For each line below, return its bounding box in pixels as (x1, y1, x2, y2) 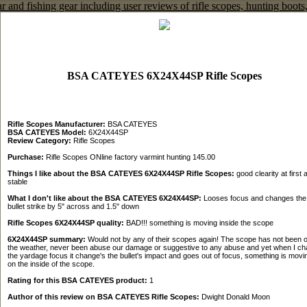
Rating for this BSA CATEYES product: (7, 275, 147, 284)
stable (7, 177, 27, 186)
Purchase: (7, 152, 44, 161)
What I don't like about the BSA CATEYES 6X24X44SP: (7, 193, 201, 202)
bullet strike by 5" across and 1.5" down (7, 201, 139, 210)
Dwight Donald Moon (199, 292, 270, 301)
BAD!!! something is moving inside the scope (123, 218, 273, 227)
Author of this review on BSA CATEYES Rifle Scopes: (7, 292, 199, 301)
